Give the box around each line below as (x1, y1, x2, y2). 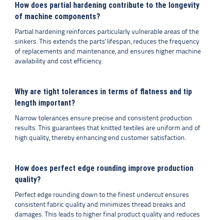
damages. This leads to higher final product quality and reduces (15, 211, 200, 219)
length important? (15, 98, 75, 108)
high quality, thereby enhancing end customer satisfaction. (15, 135, 186, 142)
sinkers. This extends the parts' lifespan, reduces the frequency (15, 38, 199, 46)
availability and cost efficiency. (15, 58, 103, 65)
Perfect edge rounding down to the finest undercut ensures (15, 192, 189, 199)
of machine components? (15, 12, 100, 21)
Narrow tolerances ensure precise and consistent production (15, 115, 192, 122)
